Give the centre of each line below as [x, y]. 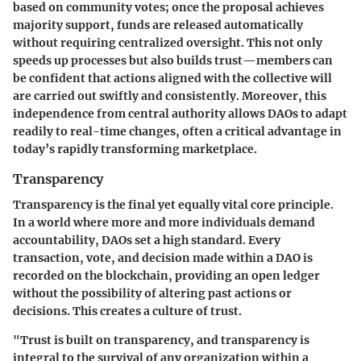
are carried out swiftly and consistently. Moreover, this [170, 95]
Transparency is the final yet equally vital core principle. [173, 205]
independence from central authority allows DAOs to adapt [180, 113]
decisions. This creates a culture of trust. [127, 311]
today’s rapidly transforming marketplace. [135, 149]
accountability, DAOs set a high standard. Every [147, 240]
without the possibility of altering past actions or [152, 293]
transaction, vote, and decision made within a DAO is [163, 258]
